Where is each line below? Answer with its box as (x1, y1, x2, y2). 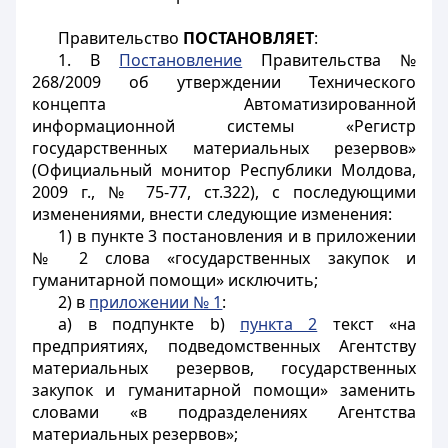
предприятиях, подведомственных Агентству (32, 335, 416, 357)
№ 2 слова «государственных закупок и (32, 247, 416, 269)
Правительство (58, 27, 184, 49)
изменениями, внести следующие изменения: (32, 203, 392, 225)
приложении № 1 (89, 291, 223, 313)
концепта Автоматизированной (32, 93, 416, 115)
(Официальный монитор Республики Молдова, (32, 159, 416, 181)
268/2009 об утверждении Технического (32, 71, 416, 93)
